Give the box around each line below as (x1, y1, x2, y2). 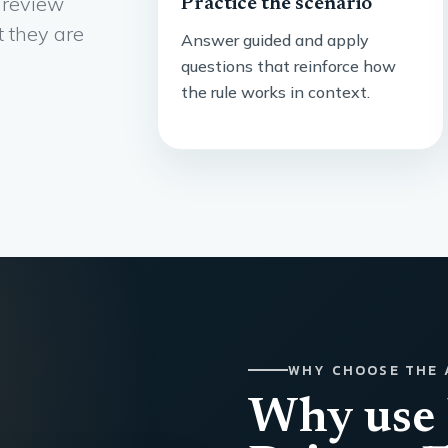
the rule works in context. (181, 81, 371, 102)
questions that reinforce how (181, 55, 397, 76)
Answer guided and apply (181, 29, 370, 50)
